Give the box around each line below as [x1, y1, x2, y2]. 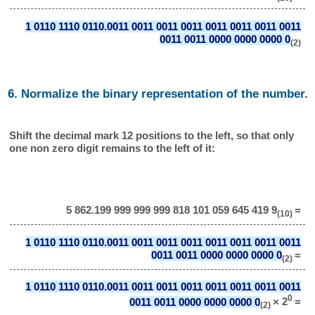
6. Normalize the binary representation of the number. [7, 87, 308, 101]
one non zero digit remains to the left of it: [9, 141, 216, 154]
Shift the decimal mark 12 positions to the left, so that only [9, 129, 295, 141]
